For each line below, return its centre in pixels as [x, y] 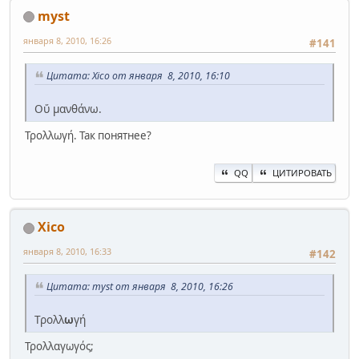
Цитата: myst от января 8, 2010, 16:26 [140, 287]
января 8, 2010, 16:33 [67, 251]
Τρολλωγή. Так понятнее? [88, 135]
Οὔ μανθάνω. [68, 108]
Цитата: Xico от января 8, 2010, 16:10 [138, 75]
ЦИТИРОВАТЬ [302, 172]
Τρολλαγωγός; [59, 346]
